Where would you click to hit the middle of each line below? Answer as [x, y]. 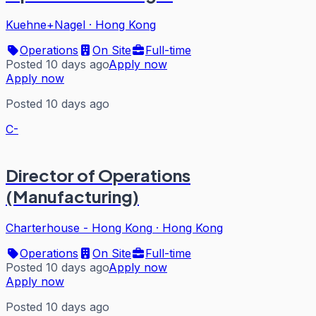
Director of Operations [98, 175]
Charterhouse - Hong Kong [79, 228]
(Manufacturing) [72, 196]
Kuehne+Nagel [45, 25]
